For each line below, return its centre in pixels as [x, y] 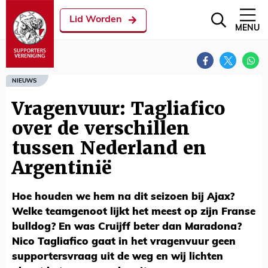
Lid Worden [96, 20]
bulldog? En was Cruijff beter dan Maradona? [127, 227]
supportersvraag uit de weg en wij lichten [118, 257]
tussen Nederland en [109, 148]
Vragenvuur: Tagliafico [118, 109]
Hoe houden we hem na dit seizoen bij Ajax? [123, 197]
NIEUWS [24, 81]
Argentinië [62, 168]
